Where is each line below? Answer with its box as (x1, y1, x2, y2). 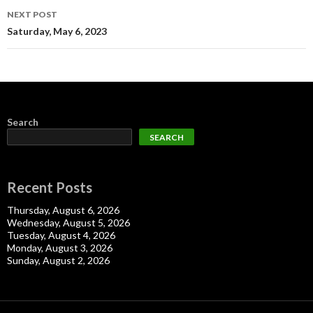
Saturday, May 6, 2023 (7, 25, 107, 38)
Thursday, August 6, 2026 (7, 204, 119, 217)
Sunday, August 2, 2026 (7, 254, 110, 267)
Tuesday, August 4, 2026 (7, 229, 115, 242)
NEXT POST (7, 9, 57, 20)
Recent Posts (7, 179, 92, 196)
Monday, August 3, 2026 (7, 242, 112, 254)
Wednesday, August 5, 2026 (7, 217, 130, 229)
